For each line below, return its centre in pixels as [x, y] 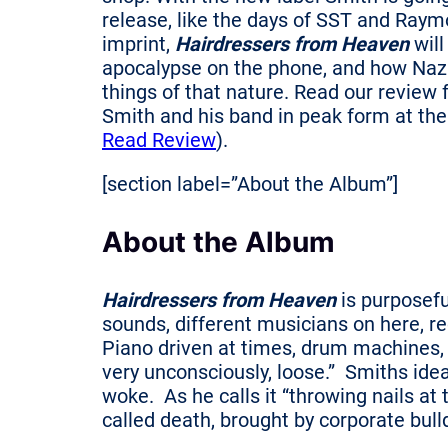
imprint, [138, 43]
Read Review [159, 139]
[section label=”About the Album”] [250, 183]
